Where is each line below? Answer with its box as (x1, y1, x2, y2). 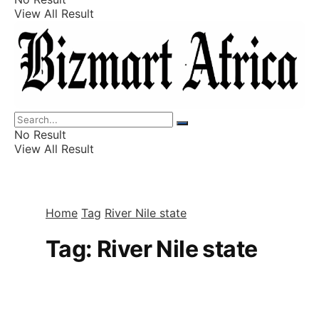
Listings (48, 9, 83, 19)
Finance (48, 48, 82, 58)
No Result (14, 127, 66, 142)
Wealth (48, 87, 78, 98)
